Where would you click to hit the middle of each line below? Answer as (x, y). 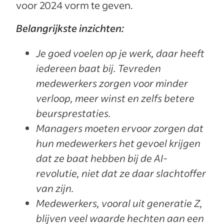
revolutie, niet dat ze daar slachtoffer (121, 173)
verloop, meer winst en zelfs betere (115, 98)
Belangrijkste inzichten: (70, 28)
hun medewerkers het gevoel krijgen (118, 143)
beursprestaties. (73, 113)
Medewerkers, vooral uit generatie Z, (119, 203)
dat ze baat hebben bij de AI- (102, 158)
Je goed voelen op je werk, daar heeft (120, 53)
